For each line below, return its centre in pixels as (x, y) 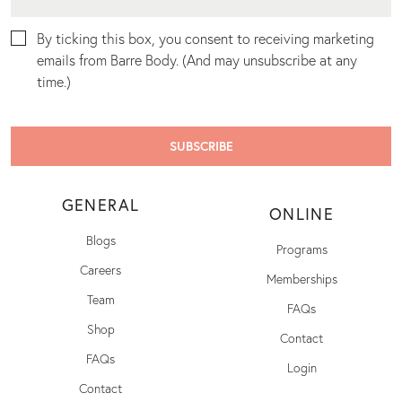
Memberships (301, 279)
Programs (301, 249)
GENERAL (100, 205)
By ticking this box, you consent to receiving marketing (205, 39)
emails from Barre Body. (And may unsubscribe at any (197, 60)
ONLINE (301, 214)
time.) (54, 82)
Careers (100, 270)
